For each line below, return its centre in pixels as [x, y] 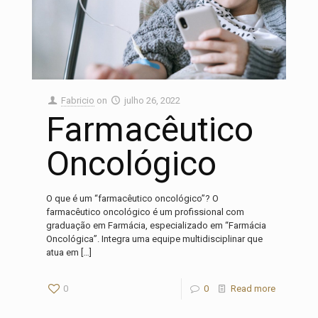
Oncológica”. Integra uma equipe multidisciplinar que [154, 238]
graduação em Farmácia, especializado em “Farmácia [156, 225]
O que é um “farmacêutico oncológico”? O [132, 198]
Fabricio [78, 100]
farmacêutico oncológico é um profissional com [145, 212]
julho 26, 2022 [153, 100]
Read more [253, 288]
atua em [62, 252]
